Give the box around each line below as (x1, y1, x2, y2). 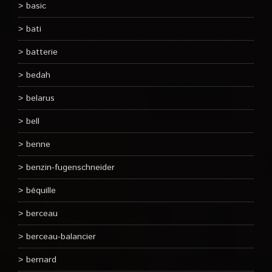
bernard (26, 254, 56, 266)
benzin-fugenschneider (26, 161, 115, 174)
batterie (26, 46, 58, 58)
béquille (26, 185, 56, 197)
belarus (26, 92, 55, 104)
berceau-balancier (26, 231, 96, 243)
